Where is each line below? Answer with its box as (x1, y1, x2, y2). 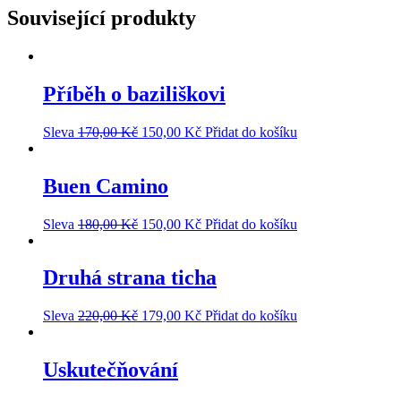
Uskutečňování (43, 358, 178, 382)
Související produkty (7, 5, 196, 30)
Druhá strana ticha (43, 266, 217, 290)
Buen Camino (43, 174, 168, 198)
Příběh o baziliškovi (43, 81, 226, 106)
